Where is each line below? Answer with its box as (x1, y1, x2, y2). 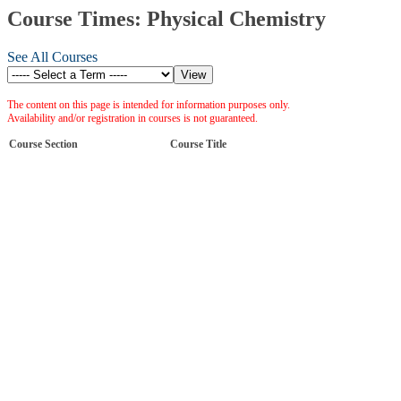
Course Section (9, 137, 78, 150)
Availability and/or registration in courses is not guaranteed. (7, 111, 258, 124)
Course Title (170, 137, 226, 150)
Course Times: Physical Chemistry (7, 7, 326, 30)
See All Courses (7, 48, 98, 64)
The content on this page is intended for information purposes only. (7, 98, 290, 111)
